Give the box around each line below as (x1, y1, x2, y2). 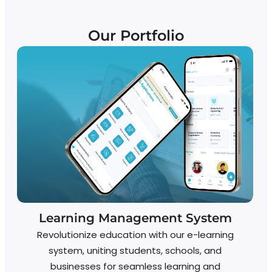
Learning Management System (38, 211, 232, 226)
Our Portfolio (88, 27, 184, 45)
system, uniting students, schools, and (49, 244, 222, 257)
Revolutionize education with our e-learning (36, 228, 234, 242)
